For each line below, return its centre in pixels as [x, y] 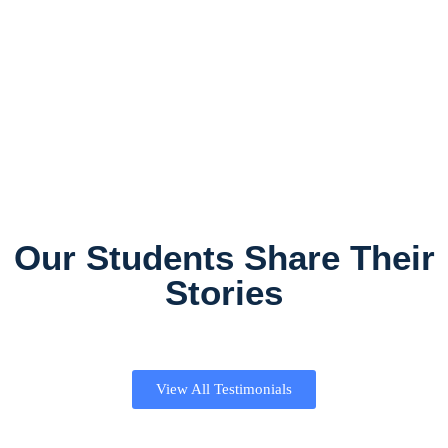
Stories [224, 293]
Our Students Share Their [224, 258]
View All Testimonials [224, 389]
